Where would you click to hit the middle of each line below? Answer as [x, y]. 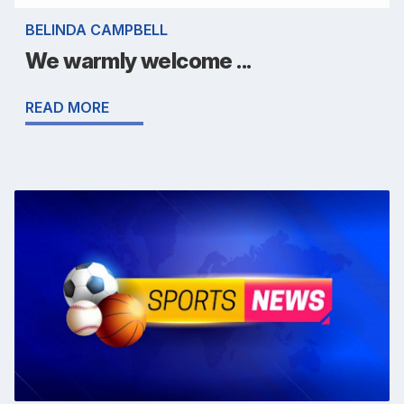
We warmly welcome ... [138, 61]
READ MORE [67, 108]
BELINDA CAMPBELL [96, 30]
